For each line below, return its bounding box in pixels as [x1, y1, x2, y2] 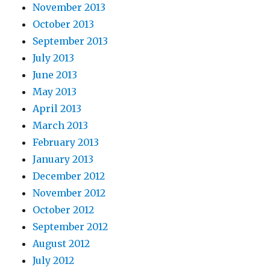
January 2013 [33, 153, 94, 166]
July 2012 [33, 254, 75, 267]
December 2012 [33, 170, 105, 183]
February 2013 [33, 136, 99, 149]
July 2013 [33, 52, 75, 64]
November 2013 [33, 1, 106, 14]
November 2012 [33, 187, 106, 199]
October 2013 [33, 18, 95, 31]
